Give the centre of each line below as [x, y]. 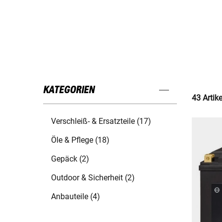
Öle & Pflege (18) [80, 140]
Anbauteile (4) [76, 197]
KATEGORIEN [69, 90]
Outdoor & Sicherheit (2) [93, 178]
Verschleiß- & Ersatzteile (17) [101, 121]
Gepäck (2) [70, 159]
